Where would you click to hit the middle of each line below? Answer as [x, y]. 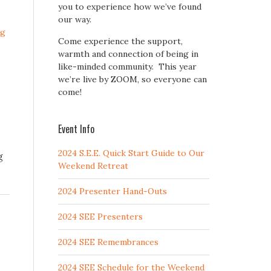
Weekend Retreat [93, 166]
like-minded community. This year [127, 67]
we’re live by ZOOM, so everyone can [132, 79]
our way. [75, 19]
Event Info [76, 129]
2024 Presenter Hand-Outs [113, 191]
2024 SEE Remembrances [108, 242]
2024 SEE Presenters [100, 217]
